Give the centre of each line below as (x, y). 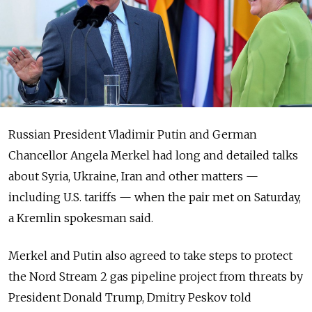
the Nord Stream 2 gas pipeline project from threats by (156, 276)
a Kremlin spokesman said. (81, 218)
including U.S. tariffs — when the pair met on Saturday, (155, 197)
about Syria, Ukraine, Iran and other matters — (133, 176)
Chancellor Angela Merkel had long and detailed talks (153, 155)
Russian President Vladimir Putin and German (133, 134)
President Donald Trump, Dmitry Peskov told (130, 297)
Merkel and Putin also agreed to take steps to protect (150, 255)
